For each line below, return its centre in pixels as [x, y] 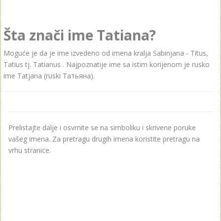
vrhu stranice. [30, 150]
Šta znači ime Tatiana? [80, 35]
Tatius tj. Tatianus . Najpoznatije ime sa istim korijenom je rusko [107, 64]
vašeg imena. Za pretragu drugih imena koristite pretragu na [104, 139]
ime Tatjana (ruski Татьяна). [49, 76]
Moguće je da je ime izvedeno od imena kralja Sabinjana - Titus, [106, 53]
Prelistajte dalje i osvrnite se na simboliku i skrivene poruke [102, 128]
